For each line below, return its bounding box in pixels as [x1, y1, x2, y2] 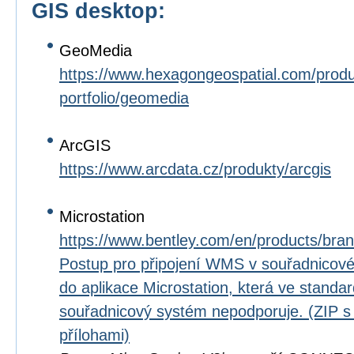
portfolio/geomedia [59, 89, 189, 107]
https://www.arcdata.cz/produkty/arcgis [59, 160, 331, 178]
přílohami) [59, 326, 130, 344]
